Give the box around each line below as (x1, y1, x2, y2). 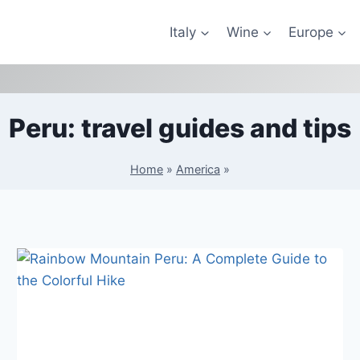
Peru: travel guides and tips (9, 112, 351, 145)
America (176, 162, 220, 176)
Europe (288, 23, 333, 40)
